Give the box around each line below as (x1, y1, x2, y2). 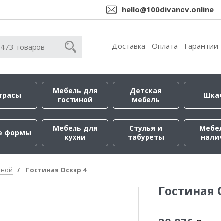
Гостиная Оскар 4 (26, 165, 86, 174)
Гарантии (184, 41, 218, 51)
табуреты (127, 132, 164, 142)
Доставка (112, 41, 145, 51)
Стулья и (129, 123, 163, 133)
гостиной (57, 95, 93, 104)
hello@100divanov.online (122, 4, 214, 14)
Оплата (152, 41, 178, 51)
